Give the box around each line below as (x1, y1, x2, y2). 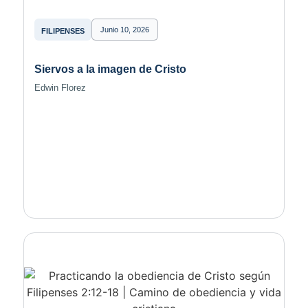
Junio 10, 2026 (100, 25, 149, 34)
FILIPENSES (41, 26, 85, 35)
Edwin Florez (34, 82, 86, 93)
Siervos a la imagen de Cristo (34, 63, 186, 75)
